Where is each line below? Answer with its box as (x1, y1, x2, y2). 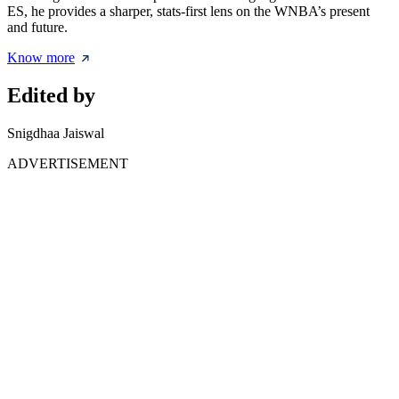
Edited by (7, 84, 95, 108)
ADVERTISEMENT (7, 156, 128, 172)
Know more (7, 50, 75, 66)
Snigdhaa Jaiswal (7, 126, 104, 142)
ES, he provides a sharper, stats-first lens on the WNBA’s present (7, 4, 370, 20)
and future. (7, 20, 68, 36)
